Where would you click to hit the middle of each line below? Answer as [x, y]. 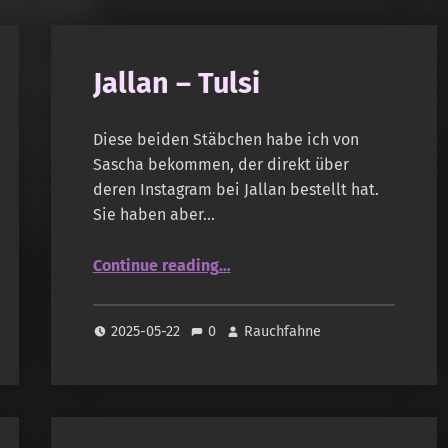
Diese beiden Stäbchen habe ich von [225, 139]
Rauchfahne [283, 331]
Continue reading [155, 265]
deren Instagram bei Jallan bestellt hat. [235, 189]
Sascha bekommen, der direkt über [220, 164]
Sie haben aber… [153, 214]
